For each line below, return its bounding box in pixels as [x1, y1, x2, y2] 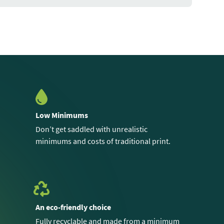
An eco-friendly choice [35, 201, 111, 212]
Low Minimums [35, 109, 88, 120]
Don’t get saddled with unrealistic [35, 123, 147, 134]
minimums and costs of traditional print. [35, 135, 170, 146]
